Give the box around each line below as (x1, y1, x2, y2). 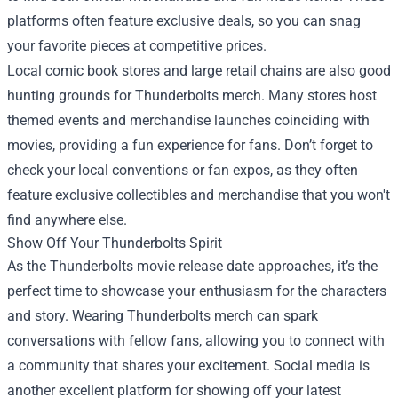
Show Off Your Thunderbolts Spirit (7, 234, 222, 251)
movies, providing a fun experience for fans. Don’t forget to (7, 136, 373, 154)
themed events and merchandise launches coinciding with (7, 111, 370, 129)
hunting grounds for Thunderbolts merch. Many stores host (7, 86, 377, 104)
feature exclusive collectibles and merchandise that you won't (7, 186, 390, 203)
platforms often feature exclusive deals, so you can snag (7, 12, 361, 29)
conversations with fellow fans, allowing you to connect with (7, 331, 385, 349)
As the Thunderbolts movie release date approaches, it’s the (7, 257, 378, 275)
